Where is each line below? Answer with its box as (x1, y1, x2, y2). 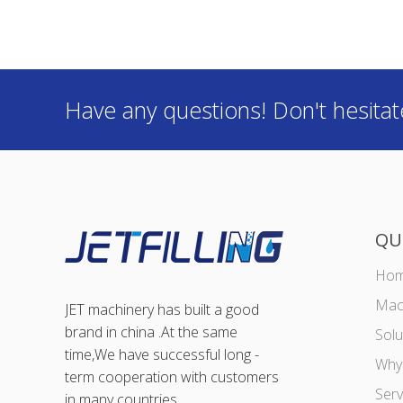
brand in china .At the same (65, 322, 237, 342)
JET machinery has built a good (65, 300, 259, 319)
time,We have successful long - (65, 345, 259, 364)
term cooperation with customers (65, 367, 279, 387)
